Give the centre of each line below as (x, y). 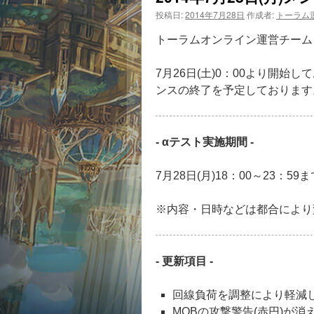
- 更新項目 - (184, 261)
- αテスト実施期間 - (205, 142)
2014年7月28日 (215, 14)
